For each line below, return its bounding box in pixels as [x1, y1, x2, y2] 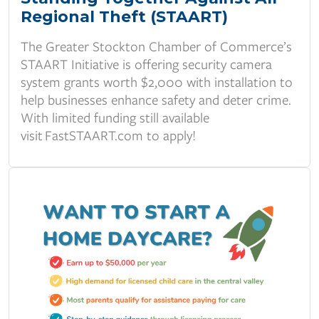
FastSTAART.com [43, 126, 143, 145]
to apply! [143, 126, 196, 145]
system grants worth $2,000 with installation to [21, 73, 293, 91]
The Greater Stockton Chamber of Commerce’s [21, 37, 292, 56]
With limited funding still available [21, 108, 209, 127]
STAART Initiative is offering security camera [21, 55, 272, 73]
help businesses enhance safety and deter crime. [21, 90, 291, 109]
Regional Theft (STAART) [21, 7, 228, 26]
